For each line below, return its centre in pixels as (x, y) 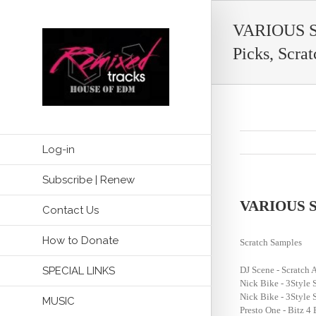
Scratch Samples (271, 242)
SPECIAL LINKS (79, 271)
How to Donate (80, 240)
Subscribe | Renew (89, 180)
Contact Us (71, 210)
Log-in (59, 149)
